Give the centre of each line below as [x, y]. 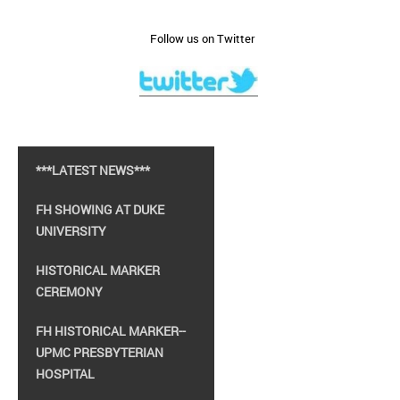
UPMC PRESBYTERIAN [100, 352]
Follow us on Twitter [196, 38]
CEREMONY [69, 292]
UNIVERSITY [71, 231]
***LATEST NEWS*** [93, 170]
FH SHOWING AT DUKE [100, 209]
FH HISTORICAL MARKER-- [111, 331]
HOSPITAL [65, 374]
